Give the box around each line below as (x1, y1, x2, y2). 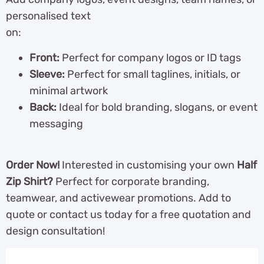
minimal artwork (29, 84, 108, 97)
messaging (29, 117, 83, 130)
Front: (29, 51, 60, 64)
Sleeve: (29, 67, 65, 81)
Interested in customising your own (60, 159, 237, 172)
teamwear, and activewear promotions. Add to (6, 192, 231, 205)
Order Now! (6, 159, 60, 172)
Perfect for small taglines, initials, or (65, 67, 240, 81)
